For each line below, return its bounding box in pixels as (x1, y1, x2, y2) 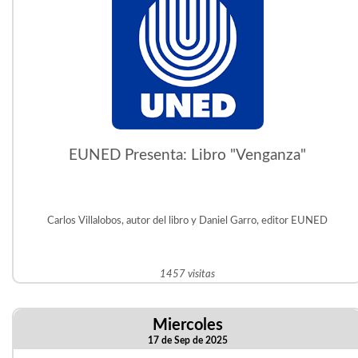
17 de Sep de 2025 (147, 336, 228, 345)
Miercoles (152, 317, 223, 333)
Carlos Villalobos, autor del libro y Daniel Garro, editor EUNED (47, 215, 328, 226)
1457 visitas (160, 268, 216, 280)
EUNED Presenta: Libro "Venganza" (69, 148, 307, 163)
